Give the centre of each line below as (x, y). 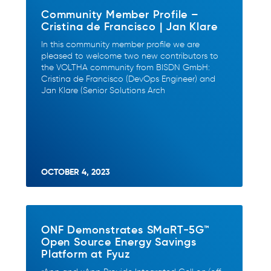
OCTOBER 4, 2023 (76, 172)
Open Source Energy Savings (119, 241)
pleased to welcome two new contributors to (130, 56)
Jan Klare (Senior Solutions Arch (103, 90)
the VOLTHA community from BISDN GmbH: (126, 67)
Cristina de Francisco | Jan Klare (129, 26)
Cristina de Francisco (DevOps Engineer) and (128, 79)
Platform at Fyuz (86, 253)
